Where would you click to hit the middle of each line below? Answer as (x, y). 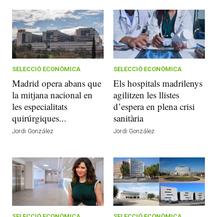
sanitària (128, 118)
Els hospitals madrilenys (158, 83)
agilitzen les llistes (146, 94)
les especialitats (40, 106)
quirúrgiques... (39, 118)
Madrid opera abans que (57, 83)
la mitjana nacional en (52, 94)
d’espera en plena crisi (154, 106)
